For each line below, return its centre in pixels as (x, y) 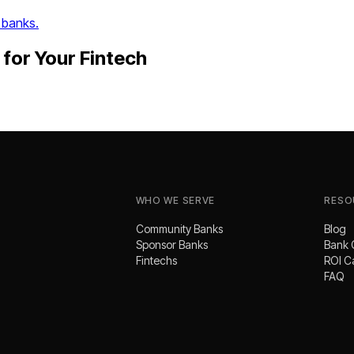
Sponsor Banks (171, 244)
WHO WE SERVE (175, 200)
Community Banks (179, 228)
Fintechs (156, 260)
